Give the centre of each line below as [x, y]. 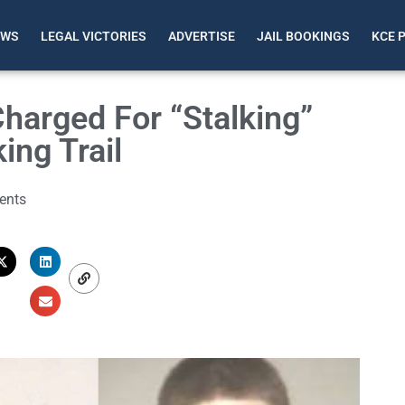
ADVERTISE [202, 36]
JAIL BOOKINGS [304, 36]
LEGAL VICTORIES [94, 36]
